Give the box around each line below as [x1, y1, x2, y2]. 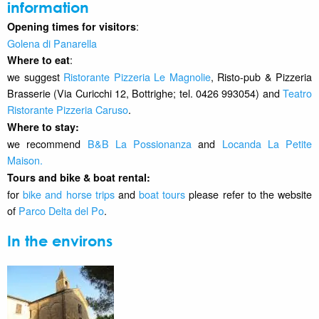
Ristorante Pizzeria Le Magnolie [63, 68, 211, 84]
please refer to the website [185, 186, 313, 202]
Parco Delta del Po [19, 202, 104, 218]
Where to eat [7, 52, 70, 67]
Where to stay [7, 119, 75, 134]
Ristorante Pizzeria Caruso [7, 101, 128, 117]
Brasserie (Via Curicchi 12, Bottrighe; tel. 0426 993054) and [7, 85, 283, 100]
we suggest [7, 68, 63, 84]
